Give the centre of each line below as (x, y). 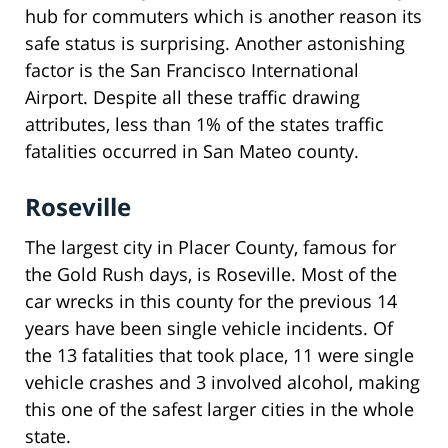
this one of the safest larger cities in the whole (219, 408)
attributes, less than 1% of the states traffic (204, 123)
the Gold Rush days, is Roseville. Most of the (211, 273)
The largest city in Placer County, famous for (210, 246)
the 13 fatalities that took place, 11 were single (219, 354)
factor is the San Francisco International (192, 69)
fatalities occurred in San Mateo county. (192, 150)
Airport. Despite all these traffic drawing (192, 96)
